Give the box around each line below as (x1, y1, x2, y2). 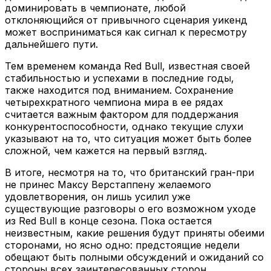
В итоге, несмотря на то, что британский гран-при (5, 166, 254, 178)
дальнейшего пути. (5, 38, 98, 50)
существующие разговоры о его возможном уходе (5, 202, 256, 215)
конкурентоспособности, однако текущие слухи (5, 120, 243, 132)
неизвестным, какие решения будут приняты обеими (5, 226, 264, 239)
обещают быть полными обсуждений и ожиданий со (5, 250, 264, 263)
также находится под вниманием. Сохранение (5, 83, 233, 96)
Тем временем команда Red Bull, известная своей (5, 59, 250, 72)
